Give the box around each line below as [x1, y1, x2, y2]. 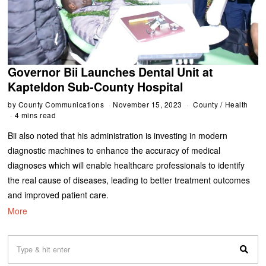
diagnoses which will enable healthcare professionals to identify [8, 159, 245, 171]
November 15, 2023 [113, 99, 182, 109]
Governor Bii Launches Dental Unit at [8, 63, 214, 80]
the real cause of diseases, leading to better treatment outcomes [8, 173, 251, 186]
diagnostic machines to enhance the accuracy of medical [8, 144, 221, 156]
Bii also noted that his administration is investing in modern [8, 129, 228, 141]
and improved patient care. [8, 188, 109, 201]
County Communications [18, 99, 104, 109]
